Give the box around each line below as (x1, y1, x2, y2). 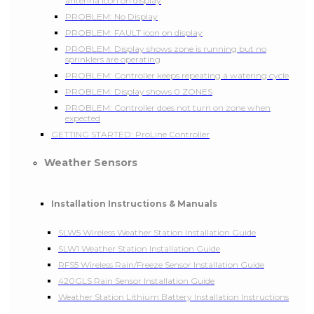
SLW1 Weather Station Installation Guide (58, 243, 220, 254)
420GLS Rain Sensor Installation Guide (58, 275, 214, 286)
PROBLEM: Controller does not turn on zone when (65, 102, 271, 113)
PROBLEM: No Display (65, 11, 158, 22)
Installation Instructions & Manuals (51, 198, 217, 209)
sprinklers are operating (65, 53, 161, 64)
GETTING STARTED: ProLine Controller (51, 128, 210, 139)
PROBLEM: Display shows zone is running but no (65, 43, 266, 54)
